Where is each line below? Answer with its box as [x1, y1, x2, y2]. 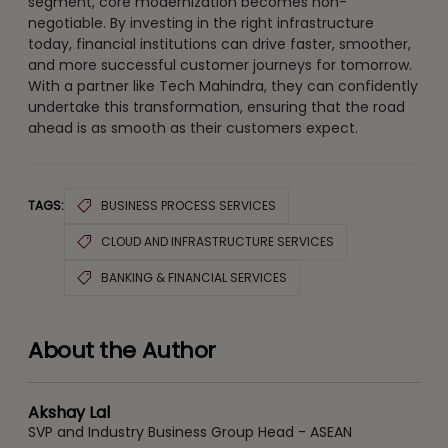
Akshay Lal [28, 400, 110, 424]
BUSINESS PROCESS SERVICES [101, 196, 276, 214]
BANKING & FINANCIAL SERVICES [101, 268, 287, 286]
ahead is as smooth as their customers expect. [28, 117, 358, 138]
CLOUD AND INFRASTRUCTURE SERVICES [101, 232, 334, 250]
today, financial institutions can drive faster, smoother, [28, 33, 411, 54]
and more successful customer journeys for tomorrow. [28, 54, 412, 75]
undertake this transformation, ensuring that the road [28, 96, 405, 117]
